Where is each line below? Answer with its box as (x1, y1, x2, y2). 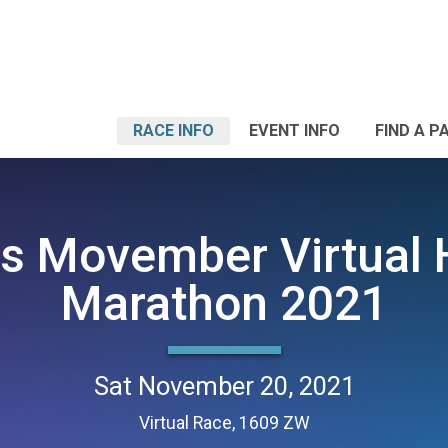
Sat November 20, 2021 (93, 370, 355, 401)
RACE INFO (133, 121, 214, 140)
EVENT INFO (249, 121, 340, 140)
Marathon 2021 (60, 274, 388, 332)
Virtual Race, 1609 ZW (138, 412, 310, 433)
